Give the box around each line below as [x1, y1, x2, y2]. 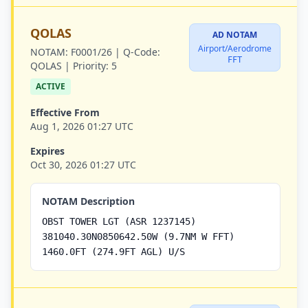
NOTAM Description [42, 195, 135, 208]
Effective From [30, 106, 100, 119]
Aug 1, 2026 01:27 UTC [30, 120, 133, 133]
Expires [30, 144, 65, 157]
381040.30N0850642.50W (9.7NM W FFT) [42, 231, 234, 242]
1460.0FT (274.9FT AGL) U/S [42, 246, 185, 257]
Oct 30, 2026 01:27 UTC [30, 158, 136, 171]
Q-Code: [123, 45, 160, 58]
